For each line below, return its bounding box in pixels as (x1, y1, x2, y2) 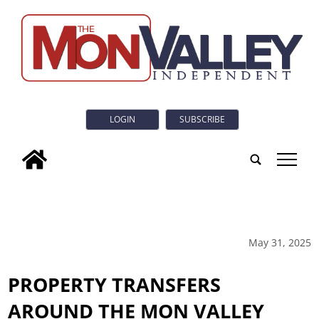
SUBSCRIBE (179, 113, 225, 126)
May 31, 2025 (248, 235, 311, 249)
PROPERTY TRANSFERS (8, 271, 221, 298)
